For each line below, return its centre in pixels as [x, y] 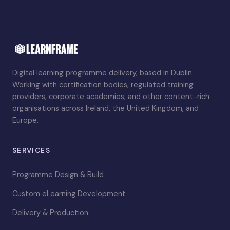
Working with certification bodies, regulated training [103, 85]
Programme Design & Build [58, 175]
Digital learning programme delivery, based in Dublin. [103, 73]
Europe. [25, 120]
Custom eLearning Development [69, 194]
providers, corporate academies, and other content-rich [111, 97]
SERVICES [31, 151]
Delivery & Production [50, 212]
